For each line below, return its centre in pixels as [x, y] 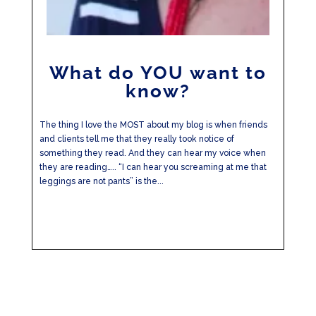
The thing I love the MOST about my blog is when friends [153, 125]
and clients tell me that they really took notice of [136, 139]
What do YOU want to [158, 73]
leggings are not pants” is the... [101, 181]
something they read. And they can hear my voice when [152, 153]
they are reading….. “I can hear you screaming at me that [153, 167]
